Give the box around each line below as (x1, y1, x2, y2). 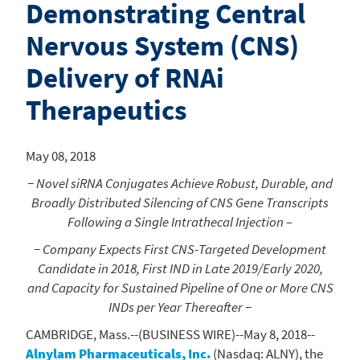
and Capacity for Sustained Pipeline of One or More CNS (27, 278, 333, 297)
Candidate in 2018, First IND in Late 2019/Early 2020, (37, 259, 323, 277)
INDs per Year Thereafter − (108, 297, 252, 316)
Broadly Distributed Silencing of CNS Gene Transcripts (31, 193, 329, 211)
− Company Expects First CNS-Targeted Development (34, 239, 326, 258)
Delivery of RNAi (26, 59, 224, 96)
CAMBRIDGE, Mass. (26, 325, 130, 343)
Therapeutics (26, 92, 187, 128)
